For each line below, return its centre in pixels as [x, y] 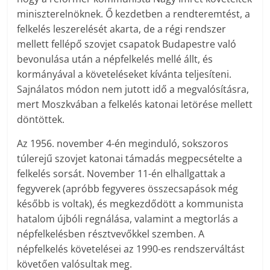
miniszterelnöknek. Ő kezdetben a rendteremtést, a [134, 14]
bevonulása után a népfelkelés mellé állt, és [115, 59]
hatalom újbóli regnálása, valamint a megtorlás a [128, 219]
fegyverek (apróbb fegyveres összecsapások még [128, 189]
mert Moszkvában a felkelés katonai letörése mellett [135, 105]
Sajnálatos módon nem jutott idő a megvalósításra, [133, 89]
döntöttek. [41, 120]
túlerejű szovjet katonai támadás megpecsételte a [130, 159]
